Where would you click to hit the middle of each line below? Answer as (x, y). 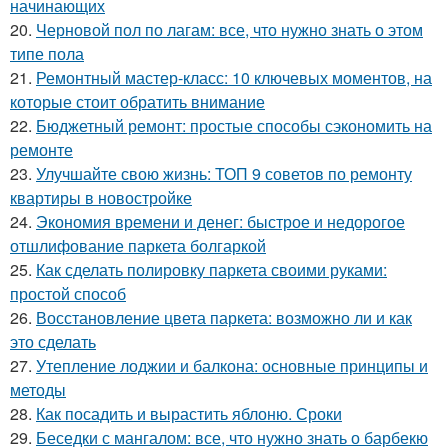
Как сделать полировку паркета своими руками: (211, 269)
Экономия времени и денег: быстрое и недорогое (220, 221)
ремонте (41, 149)
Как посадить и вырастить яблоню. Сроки (189, 413)
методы (38, 389)
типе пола (47, 53)
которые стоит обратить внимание (137, 101)
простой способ (68, 293)
